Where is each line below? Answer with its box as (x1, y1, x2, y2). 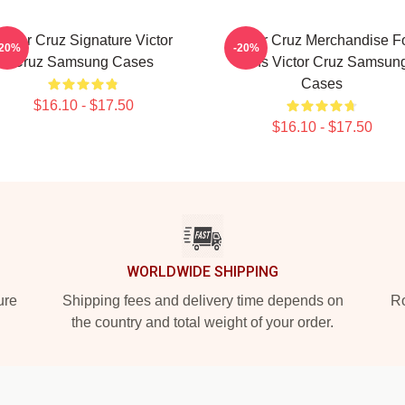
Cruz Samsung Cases (13, 54, 154, 70)
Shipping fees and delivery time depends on (61, 293, 344, 308)
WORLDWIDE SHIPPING (127, 263, 278, 280)
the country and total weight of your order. (71, 315, 334, 330)
